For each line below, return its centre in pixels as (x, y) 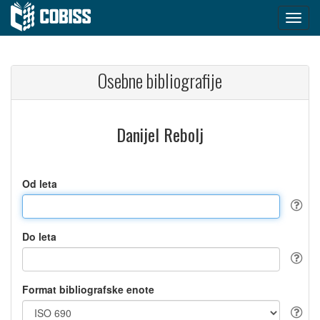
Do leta (39, 236)
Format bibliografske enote (88, 289)
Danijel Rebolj (160, 134)
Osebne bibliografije (160, 80)
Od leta (40, 184)
